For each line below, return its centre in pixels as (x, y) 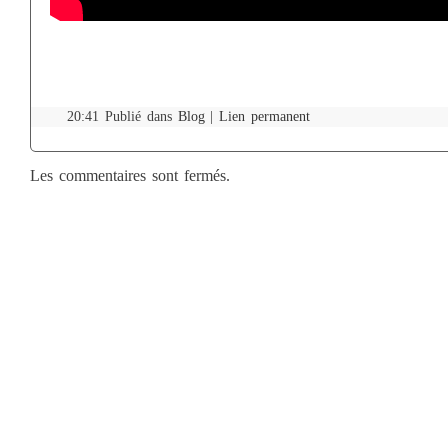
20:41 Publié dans (122, 116)
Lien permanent (265, 116)
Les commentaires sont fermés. (130, 175)
